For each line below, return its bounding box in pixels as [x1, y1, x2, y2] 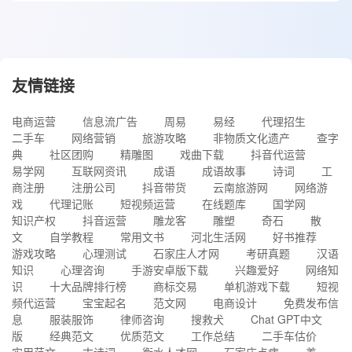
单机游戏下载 [224, 278, 290, 295]
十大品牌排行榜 [49, 278, 126, 295]
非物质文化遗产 [213, 130, 290, 146]
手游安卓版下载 [131, 262, 208, 278]
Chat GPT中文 [251, 311, 322, 328]
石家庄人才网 [153, 245, 219, 262]
